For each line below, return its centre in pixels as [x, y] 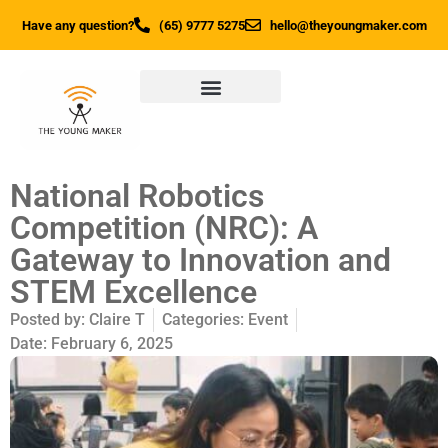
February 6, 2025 [112, 343]
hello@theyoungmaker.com [348, 25]
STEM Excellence [133, 292]
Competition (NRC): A [164, 228]
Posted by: [47, 319]
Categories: [205, 319]
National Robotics [137, 196]
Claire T [115, 319]
